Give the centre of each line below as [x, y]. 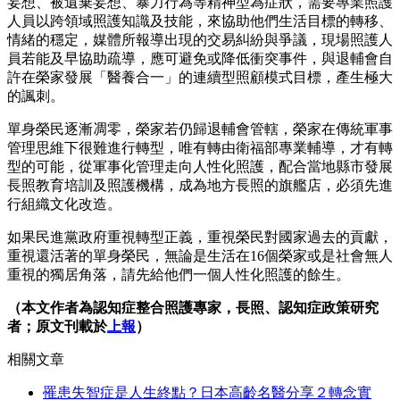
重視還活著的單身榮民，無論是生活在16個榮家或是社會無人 [200, 256]
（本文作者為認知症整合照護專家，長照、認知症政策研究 [193, 308]
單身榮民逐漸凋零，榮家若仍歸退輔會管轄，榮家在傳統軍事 [200, 129]
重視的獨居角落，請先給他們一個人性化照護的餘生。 [179, 275]
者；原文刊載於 [57, 327]
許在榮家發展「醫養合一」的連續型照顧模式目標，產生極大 [200, 78]
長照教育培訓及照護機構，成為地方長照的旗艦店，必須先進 [200, 186]
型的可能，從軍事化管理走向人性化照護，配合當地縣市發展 [200, 167]
